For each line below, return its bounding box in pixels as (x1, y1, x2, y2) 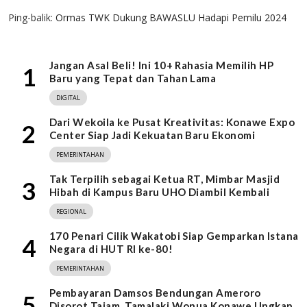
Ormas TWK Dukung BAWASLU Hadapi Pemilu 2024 (56, 11, 286, 25)
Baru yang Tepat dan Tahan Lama (49, 72, 217, 85)
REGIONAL (56, 207, 86, 217)
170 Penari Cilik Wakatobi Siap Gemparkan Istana (49, 230, 299, 243)
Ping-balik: (8, 11, 56, 25)
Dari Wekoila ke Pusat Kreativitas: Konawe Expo (49, 116, 295, 129)
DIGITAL (56, 93, 80, 103)
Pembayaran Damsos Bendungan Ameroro (49, 286, 261, 299)
